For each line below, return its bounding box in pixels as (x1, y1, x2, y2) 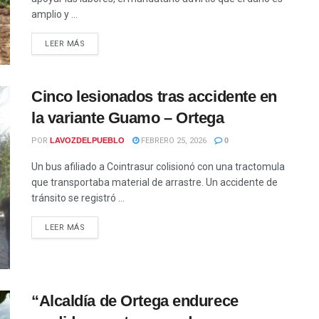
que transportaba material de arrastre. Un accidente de (31, 176, 278, 188)
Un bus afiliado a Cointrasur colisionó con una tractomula (31, 160, 285, 172)
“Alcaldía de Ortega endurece (31, 291, 239, 310)
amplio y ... (31, 9, 78, 21)
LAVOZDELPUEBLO (50, 135, 125, 145)
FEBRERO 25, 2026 (139, 135, 206, 145)
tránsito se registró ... (31, 192, 125, 204)
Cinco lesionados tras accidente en (31, 87, 278, 105)
